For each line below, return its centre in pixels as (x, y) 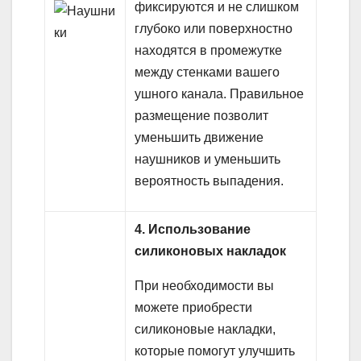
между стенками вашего (207, 73)
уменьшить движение (199, 138)
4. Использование (193, 230)
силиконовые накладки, (205, 330)
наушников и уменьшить (208, 160)
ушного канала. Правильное (220, 94)
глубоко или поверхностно (214, 29)
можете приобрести (194, 308)
